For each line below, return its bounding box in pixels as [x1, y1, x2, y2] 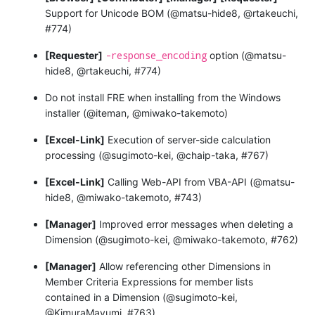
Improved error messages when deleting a [96, 217, 293, 230]
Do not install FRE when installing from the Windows [45, 91, 281, 103]
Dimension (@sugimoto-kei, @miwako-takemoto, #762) [45, 233, 298, 245]
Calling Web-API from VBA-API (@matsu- [105, 175, 295, 188]
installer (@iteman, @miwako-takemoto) [45, 106, 228, 119]
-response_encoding [105, 48, 207, 62]
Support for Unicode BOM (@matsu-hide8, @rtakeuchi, [45, 6, 298, 19]
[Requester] [45, 49, 103, 61]
